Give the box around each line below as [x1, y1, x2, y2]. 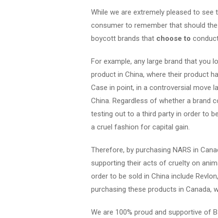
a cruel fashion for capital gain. [91, 123, 190, 131]
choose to [154, 34, 191, 43]
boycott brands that [91, 34, 154, 43]
